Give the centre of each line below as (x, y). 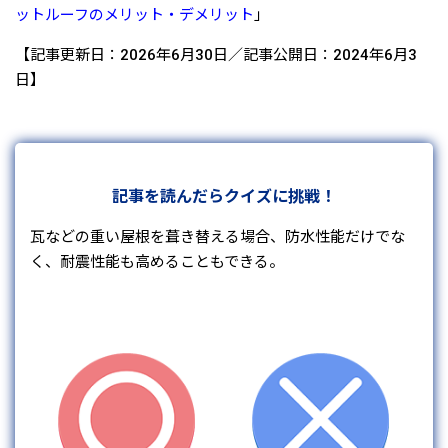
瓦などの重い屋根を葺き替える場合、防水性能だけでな (217, 237)
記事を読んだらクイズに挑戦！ (224, 197)
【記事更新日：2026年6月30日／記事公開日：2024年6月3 (216, 55)
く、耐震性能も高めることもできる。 (157, 262)
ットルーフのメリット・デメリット (134, 15)
